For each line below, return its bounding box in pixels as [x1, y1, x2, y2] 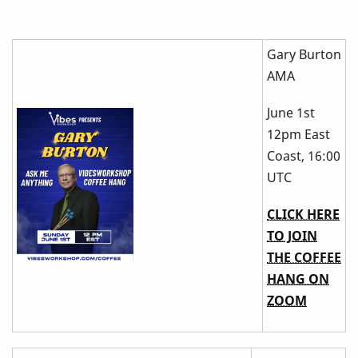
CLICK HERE [267, 205, 340, 224]
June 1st [267, 104, 315, 122]
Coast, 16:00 [267, 147, 340, 165]
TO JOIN [267, 227, 317, 245]
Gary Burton [267, 45, 341, 63]
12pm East [267, 125, 330, 144]
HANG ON [267, 270, 329, 288]
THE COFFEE [267, 249, 341, 267]
